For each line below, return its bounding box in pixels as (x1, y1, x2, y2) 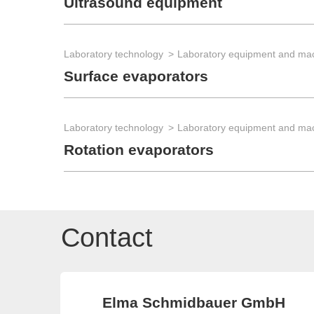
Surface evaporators (64, 68, 208, 85)
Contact (61, 223, 153, 253)
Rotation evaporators (64, 142, 214, 158)
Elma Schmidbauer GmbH (102, 294, 285, 311)
